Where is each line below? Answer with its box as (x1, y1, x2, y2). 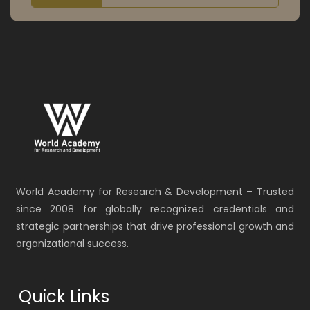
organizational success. (16, 237, 129, 251)
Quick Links (19, 285, 109, 309)
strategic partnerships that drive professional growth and (16, 219, 294, 234)
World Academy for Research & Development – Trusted (16, 185, 294, 199)
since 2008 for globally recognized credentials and (16, 202, 294, 217)
